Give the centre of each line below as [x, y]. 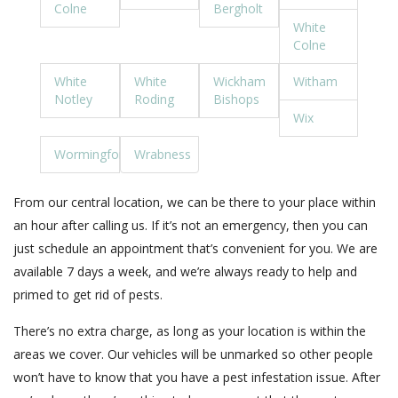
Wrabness [162, 154]
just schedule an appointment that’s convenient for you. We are [195, 248]
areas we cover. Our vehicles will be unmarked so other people [193, 354]
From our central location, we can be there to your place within [195, 202]
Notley [73, 99]
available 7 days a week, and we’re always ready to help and [185, 271]
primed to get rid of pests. [88, 295]
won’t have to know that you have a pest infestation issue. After [197, 377]
